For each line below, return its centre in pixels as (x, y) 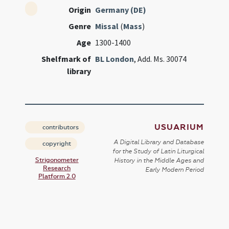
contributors (60, 127)
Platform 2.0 (57, 176)
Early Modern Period (174, 170)
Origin (80, 10)
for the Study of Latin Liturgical (158, 151)
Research (57, 168)
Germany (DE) (121, 10)
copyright (56, 144)
